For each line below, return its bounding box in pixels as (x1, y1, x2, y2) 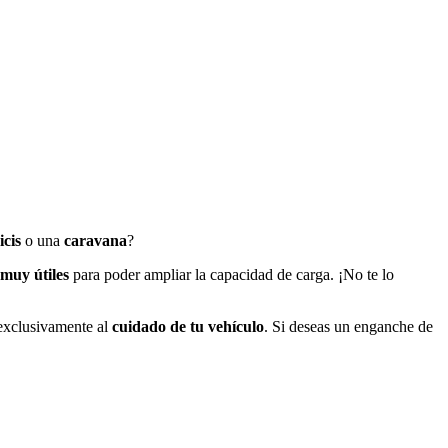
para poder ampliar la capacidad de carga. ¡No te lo (69, 265, 394, 283)
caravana (64, 231, 127, 249)
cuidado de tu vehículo (112, 317, 264, 335)
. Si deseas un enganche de (264, 317, 433, 335)
